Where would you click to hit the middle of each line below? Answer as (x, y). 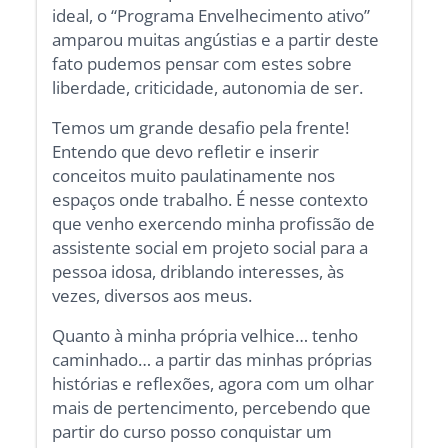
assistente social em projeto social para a (210, 248)
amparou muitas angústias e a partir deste (216, 40)
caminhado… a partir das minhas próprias (212, 360)
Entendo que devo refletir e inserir (186, 152)
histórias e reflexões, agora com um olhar (213, 384)
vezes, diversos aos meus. (152, 296)
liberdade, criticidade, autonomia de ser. (210, 88)
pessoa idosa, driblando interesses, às (198, 272)
